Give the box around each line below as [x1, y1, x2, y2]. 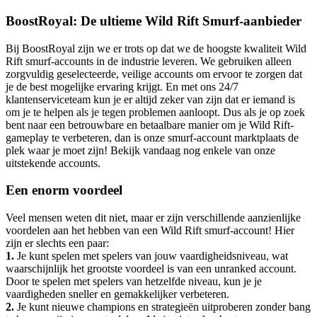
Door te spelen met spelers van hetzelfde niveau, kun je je [6, 275, 262, 288]
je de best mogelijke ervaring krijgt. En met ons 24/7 [6, 80, 238, 93]
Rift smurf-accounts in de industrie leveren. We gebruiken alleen [6, 54, 292, 67]
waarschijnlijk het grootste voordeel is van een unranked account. [6, 263, 296, 275]
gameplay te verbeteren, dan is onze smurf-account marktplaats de [6, 131, 299, 144]
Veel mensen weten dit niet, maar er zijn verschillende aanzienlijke [6, 212, 301, 224]
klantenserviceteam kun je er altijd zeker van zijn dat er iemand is [6, 93, 295, 105]
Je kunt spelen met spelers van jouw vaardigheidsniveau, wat [14, 250, 288, 263]
